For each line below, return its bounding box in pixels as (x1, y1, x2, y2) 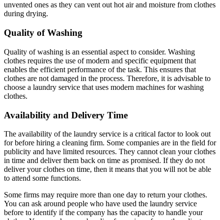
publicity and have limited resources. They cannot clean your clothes (4, 147, 216, 156)
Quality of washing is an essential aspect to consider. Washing (4, 47, 195, 56)
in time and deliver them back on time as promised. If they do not (4, 156, 205, 165)
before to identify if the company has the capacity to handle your (4, 208, 203, 217)
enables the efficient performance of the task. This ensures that (4, 65, 196, 74)
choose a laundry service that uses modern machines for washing (4, 82, 204, 91)
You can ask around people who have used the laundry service (4, 199, 197, 208)
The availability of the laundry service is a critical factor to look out (4, 130, 211, 138)
